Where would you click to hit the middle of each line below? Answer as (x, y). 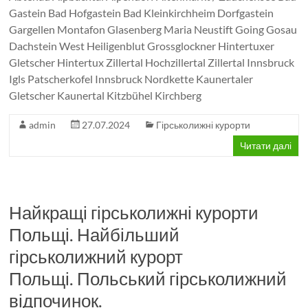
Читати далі (265, 145)
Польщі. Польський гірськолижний (148, 278)
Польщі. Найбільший (95, 234)
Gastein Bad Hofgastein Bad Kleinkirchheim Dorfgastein (142, 13)
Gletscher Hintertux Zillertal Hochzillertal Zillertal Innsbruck (152, 62)
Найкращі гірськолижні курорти (134, 212)
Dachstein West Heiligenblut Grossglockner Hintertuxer (142, 46)
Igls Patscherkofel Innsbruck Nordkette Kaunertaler (131, 79)
